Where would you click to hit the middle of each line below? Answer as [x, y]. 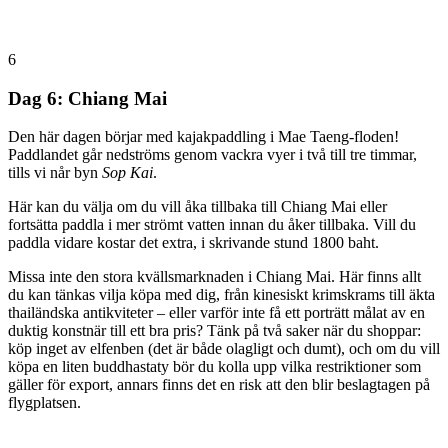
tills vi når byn [55, 173]
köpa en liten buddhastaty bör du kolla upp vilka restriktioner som [214, 367]
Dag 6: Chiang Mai [87, 98]
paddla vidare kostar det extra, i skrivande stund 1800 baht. [193, 243]
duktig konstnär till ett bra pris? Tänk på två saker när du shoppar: [214, 331]
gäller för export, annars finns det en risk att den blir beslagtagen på [219, 385]
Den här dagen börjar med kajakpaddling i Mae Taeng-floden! [203, 137]
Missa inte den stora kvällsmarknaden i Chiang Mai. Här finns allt [214, 277]
